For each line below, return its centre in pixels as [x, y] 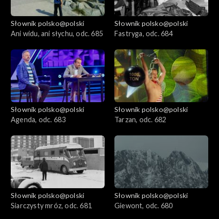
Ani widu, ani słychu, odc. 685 [57, 34]
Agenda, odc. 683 [38, 120]
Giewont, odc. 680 [144, 206]
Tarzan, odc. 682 [141, 120]
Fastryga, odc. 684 [144, 34]
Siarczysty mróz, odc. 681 [51, 206]
